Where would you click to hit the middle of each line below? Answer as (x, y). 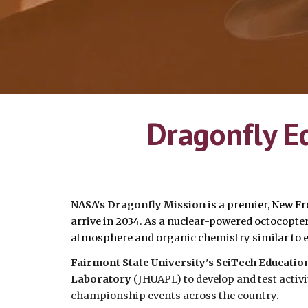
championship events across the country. (176, 296)
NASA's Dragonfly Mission (139, 205)
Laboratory (101, 279)
